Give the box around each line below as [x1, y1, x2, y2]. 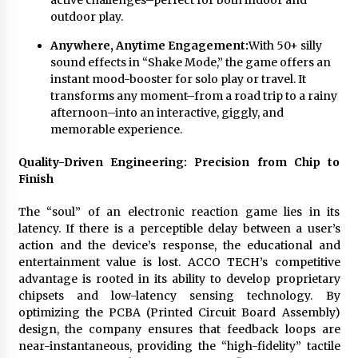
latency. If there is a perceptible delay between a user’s [18, 221, 340, 236]
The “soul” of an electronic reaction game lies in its [18, 205, 340, 219]
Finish [18, 172, 54, 186]
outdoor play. [50, 10, 123, 24]
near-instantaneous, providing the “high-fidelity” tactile [18, 339, 340, 353]
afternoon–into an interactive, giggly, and [50, 105, 284, 120]
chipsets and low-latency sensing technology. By [18, 288, 340, 303]
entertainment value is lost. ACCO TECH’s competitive [18, 255, 340, 269]
